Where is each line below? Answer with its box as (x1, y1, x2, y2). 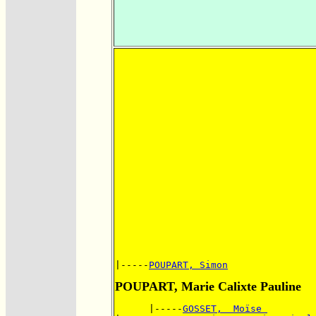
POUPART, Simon (149, 259, 228, 270)
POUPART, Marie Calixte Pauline (115, 279, 301, 293)
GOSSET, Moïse (183, 303, 267, 314)
